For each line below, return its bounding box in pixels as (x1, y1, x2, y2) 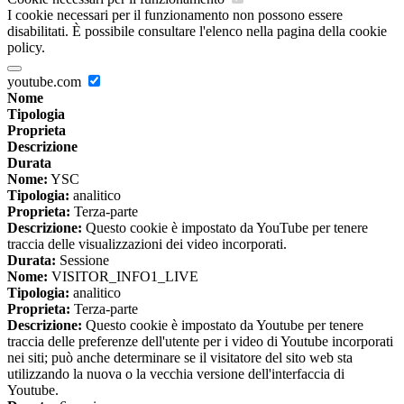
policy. (7, 39, 45, 55)
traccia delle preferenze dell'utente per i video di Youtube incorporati (7, 333, 393, 349)
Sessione (56, 252, 109, 268)
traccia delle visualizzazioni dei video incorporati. (7, 235, 287, 252)
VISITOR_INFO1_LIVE (48, 268, 198, 284)
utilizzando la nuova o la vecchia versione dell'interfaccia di (7, 365, 344, 381)
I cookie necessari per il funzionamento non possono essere (7, 6, 343, 23)
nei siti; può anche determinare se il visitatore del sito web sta (7, 349, 353, 365)
